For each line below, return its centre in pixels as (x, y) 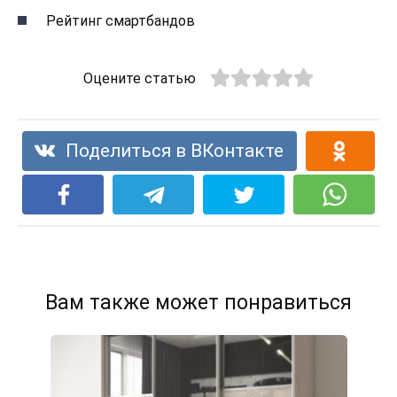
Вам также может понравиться (198, 303)
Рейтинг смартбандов (121, 20)
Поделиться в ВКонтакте (175, 151)
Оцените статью (140, 78)
